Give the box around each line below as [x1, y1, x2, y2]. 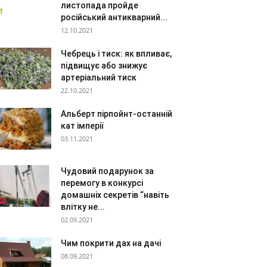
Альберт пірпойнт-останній [61, 109, 172, 119]
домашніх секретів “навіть [61, 190, 169, 200]
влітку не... [61, 202, 105, 212]
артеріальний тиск [61, 73, 136, 82]
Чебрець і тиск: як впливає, [61, 49, 172, 58]
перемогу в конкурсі [61, 178, 143, 188]
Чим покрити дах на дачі [61, 238, 161, 248]
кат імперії [61, 121, 104, 131]
